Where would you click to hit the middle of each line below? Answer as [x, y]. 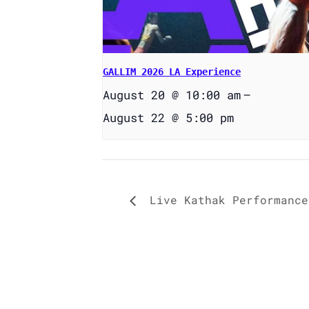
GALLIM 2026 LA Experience [172, 72]
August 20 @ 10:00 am [172, 95]
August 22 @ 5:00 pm [168, 118]
